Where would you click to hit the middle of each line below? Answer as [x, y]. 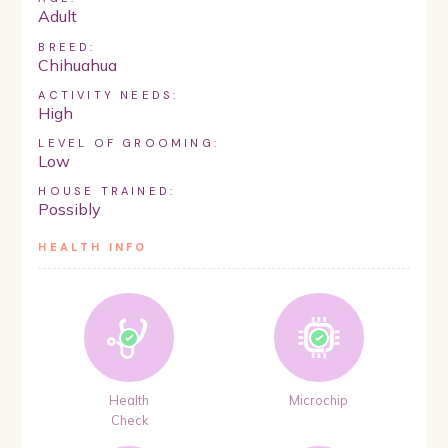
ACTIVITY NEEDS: [108, 94]
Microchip [319, 400]
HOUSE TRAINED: [107, 191]
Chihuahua [78, 64]
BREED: [67, 46]
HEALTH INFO [93, 247]
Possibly [70, 209]
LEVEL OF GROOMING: [128, 142]
